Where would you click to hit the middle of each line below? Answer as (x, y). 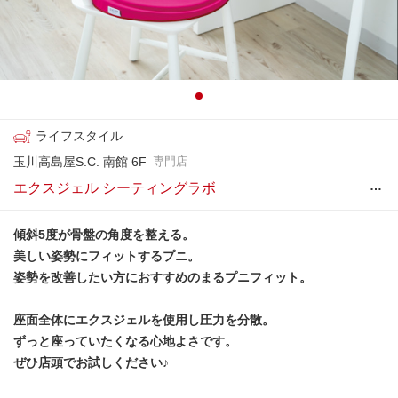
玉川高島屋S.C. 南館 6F (80, 162)
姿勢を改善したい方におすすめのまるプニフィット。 (163, 277)
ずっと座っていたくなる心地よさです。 (125, 341)
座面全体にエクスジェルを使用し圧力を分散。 (144, 320)
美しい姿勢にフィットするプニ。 (107, 256)
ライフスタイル (79, 136)
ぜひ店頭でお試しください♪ (91, 362)
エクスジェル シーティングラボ (115, 188)
